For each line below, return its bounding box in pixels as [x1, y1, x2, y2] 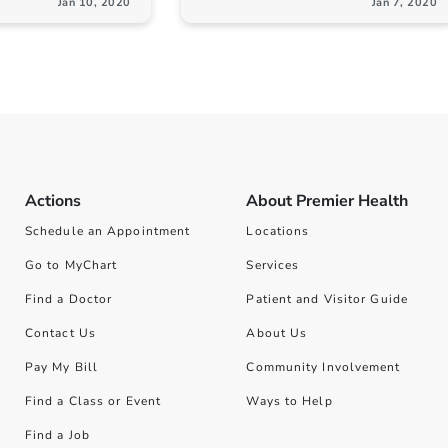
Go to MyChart [24, 257, 118, 273]
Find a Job [24, 427, 90, 443]
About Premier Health [246, 190, 409, 212]
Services [246, 257, 300, 273]
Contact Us [24, 325, 96, 341]
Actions [24, 190, 81, 212]
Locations [246, 223, 310, 239]
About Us [246, 325, 308, 341]
